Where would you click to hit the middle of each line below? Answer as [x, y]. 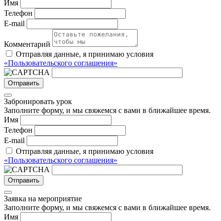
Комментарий [27, 44]
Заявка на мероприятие [43, 199]
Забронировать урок [38, 102]
